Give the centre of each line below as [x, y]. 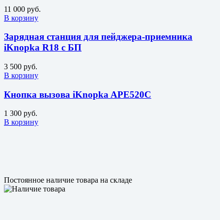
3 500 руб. [21, 66]
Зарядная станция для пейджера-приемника [98, 37]
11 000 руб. [22, 9]
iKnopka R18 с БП [43, 48]
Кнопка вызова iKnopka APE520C [78, 94]
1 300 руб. [21, 113]
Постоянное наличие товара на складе [68, 180]
